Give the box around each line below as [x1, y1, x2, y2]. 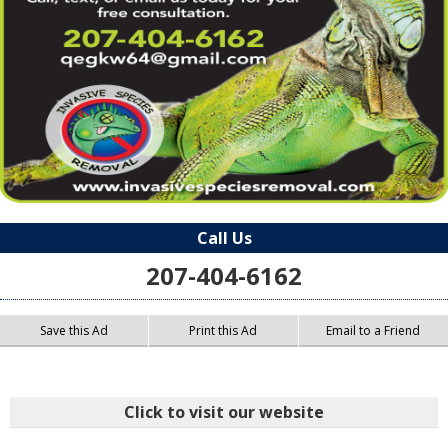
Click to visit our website [124, 401, 324, 424]
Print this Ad [189, 322, 258, 340]
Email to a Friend [326, 322, 421, 340]
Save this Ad [40, 322, 109, 340]
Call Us [196, 227, 252, 250]
